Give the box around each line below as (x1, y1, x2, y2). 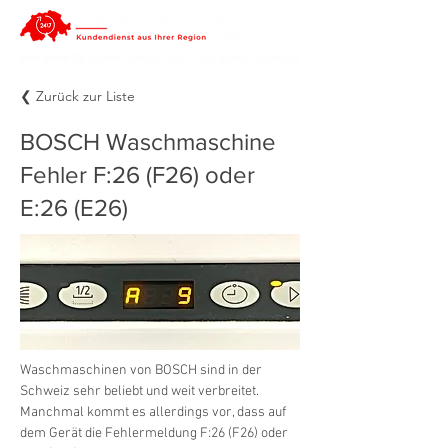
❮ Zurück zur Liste (20, 87, 135, 105)
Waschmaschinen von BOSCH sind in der (20, 362, 265, 379)
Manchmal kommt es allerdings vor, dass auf (20, 404, 289, 421)
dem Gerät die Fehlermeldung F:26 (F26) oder (20, 425, 291, 442)
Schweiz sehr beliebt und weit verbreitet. (20, 383, 262, 400)
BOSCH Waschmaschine (20, 128, 276, 155)
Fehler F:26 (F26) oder (20, 161, 255, 188)
